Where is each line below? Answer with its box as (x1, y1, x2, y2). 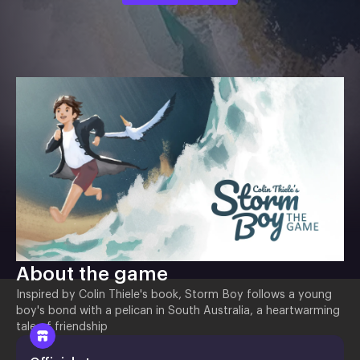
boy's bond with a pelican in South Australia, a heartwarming (16, 305, 340, 317)
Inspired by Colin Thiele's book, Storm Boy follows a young (16, 289, 332, 301)
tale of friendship (16, 321, 108, 333)
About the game (16, 264, 168, 284)
